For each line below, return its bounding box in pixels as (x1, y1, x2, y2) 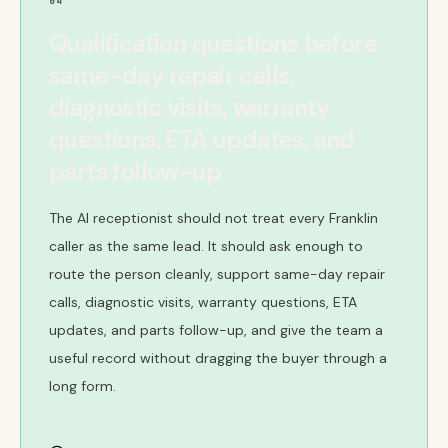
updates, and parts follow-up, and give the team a (49, 321, 383, 339)
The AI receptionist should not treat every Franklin (49, 209, 378, 227)
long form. (49, 377, 116, 395)
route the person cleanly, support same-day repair (49, 265, 385, 283)
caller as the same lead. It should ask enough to (49, 237, 363, 255)
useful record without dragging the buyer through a (49, 349, 387, 367)
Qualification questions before (49, 28, 377, 59)
